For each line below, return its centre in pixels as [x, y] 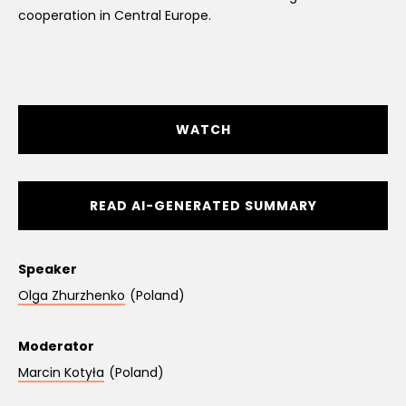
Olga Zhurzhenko [72, 295]
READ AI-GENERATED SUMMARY [203, 206]
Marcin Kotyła [61, 372]
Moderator [56, 346]
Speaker [48, 269]
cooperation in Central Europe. [115, 15]
